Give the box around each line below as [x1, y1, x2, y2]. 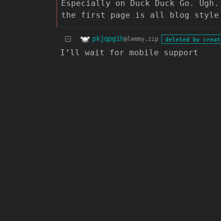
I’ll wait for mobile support [60, 47, 198, 57]
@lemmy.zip [124, 36, 158, 43]
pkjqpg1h [92, 35, 124, 43]
